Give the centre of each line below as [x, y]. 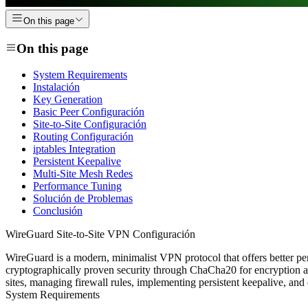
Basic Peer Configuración [89, 112]
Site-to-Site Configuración [90, 124]
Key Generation [68, 100]
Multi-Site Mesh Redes [83, 174]
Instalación [56, 87]
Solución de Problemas [83, 199]
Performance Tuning [77, 186]
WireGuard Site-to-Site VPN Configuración [100, 234]
